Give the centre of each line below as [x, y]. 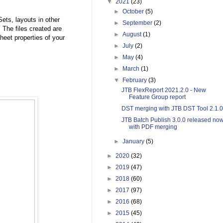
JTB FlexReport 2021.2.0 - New [164, 90]
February [136, 80]
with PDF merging [153, 127]
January [134, 142]
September [138, 23]
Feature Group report [157, 97]
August [133, 35]
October [134, 12]
